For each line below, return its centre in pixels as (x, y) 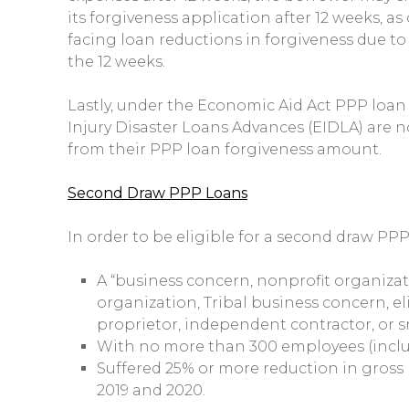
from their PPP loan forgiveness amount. (225, 149)
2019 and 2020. (151, 390)
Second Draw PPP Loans (157, 193)
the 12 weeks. (116, 62)
